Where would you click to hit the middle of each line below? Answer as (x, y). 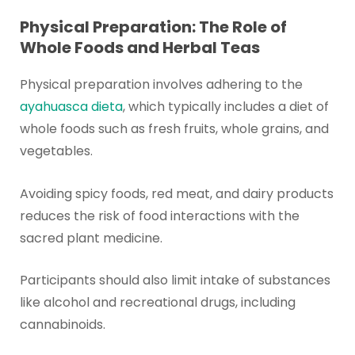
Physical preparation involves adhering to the (161, 85)
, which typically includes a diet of (225, 107)
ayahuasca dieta (71, 107)
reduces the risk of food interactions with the (159, 216)
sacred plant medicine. (91, 238)
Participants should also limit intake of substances (175, 281)
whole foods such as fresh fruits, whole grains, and (174, 129)
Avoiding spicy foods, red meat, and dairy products (176, 193)
